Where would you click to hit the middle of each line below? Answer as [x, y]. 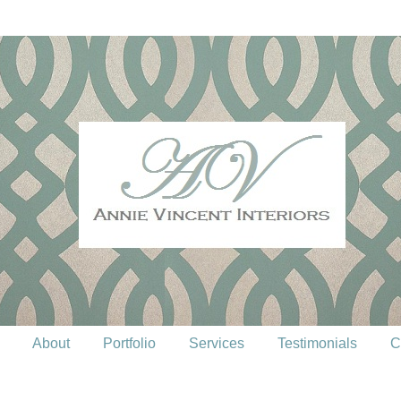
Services [217, 343]
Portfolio [129, 343]
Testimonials [317, 343]
